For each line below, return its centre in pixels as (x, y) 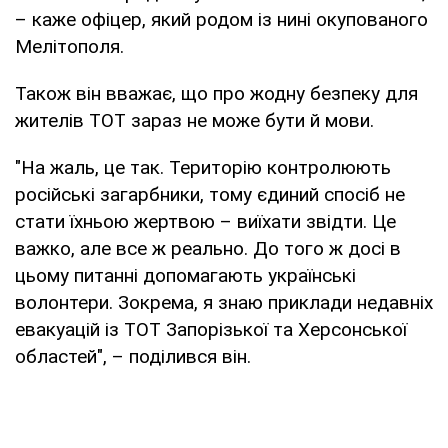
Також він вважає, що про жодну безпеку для (216, 93)
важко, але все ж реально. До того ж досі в (208, 248)
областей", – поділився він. (133, 356)
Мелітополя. (69, 46)
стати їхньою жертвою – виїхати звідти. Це (205, 221)
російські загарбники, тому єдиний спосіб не (210, 194)
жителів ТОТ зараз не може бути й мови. (194, 120)
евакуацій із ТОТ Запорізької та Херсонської (211, 329)
